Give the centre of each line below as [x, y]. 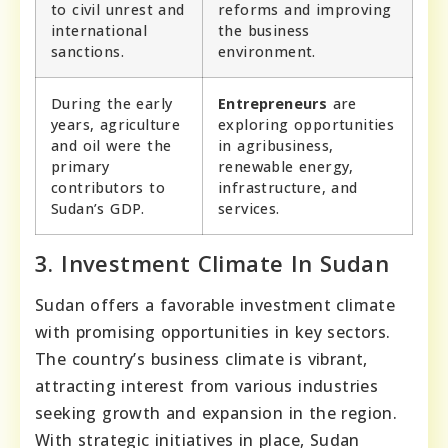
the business [264, 31]
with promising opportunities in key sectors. [213, 332]
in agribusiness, [276, 146]
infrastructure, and [288, 188]
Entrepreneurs [273, 104]
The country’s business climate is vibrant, [201, 359]
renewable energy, [286, 167]
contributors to [108, 188]
